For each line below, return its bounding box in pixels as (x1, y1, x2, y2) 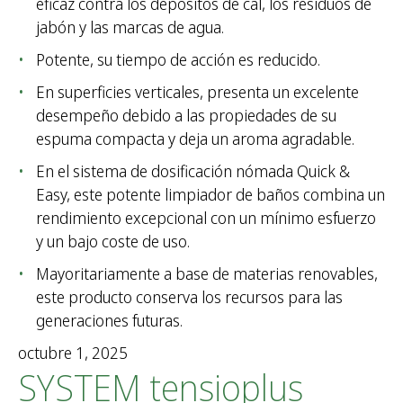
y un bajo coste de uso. (36, 230, 190, 253)
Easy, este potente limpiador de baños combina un (36, 184, 385, 206)
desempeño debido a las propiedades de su (36, 104, 336, 127)
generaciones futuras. (36, 309, 186, 332)
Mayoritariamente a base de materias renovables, (36, 263, 378, 285)
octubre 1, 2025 (18, 342, 128, 364)
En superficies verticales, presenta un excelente (36, 81, 359, 103)
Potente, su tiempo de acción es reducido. (36, 49, 320, 71)
